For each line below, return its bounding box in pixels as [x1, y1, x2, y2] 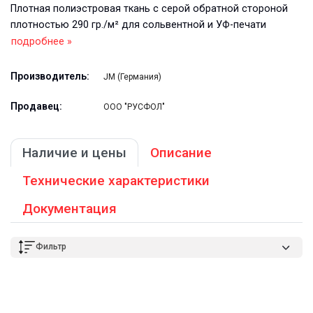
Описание [150, 144, 212, 161]
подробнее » [11, 35, 72, 48]
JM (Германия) [103, 71, 161, 82]
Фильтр [36, 242, 66, 252]
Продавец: [10, 100, 62, 112]
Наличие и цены [22, 144, 126, 161]
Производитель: [10, 70, 89, 82]
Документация [22, 200, 117, 217]
